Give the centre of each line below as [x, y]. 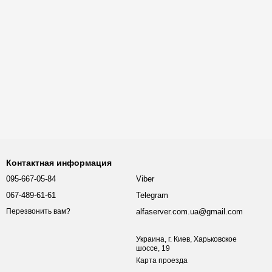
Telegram [152, 195]
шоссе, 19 [153, 248]
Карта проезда [162, 260]
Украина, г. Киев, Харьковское [186, 239]
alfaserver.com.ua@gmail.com [189, 212]
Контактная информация [59, 163]
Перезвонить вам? [38, 212]
